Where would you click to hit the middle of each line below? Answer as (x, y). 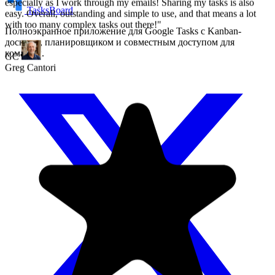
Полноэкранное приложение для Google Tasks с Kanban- (123, 31)
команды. (25, 53)
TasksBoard (50, 10)
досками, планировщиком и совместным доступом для (120, 42)
